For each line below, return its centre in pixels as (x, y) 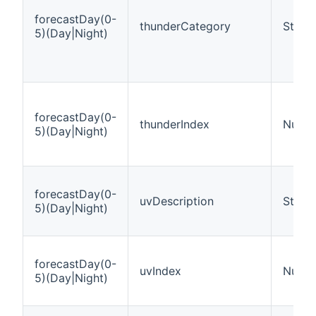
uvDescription (177, 201)
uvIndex (160, 271)
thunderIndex (175, 124)
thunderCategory (185, 26)
